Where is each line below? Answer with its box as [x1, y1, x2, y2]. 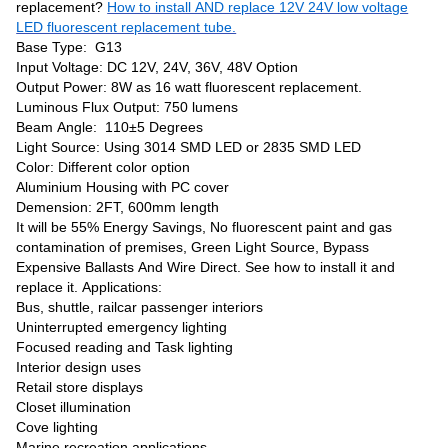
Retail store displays [16, 378, 144, 395]
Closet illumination [16, 398, 132, 415]
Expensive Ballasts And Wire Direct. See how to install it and [16, 258, 396, 275]
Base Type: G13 [16, 38, 123, 55]
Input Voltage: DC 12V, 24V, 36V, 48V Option [16, 58, 299, 75]
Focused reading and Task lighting [16, 338, 234, 355]
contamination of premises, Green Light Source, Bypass [16, 238, 370, 255]
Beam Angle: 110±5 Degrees [16, 118, 204, 135]
